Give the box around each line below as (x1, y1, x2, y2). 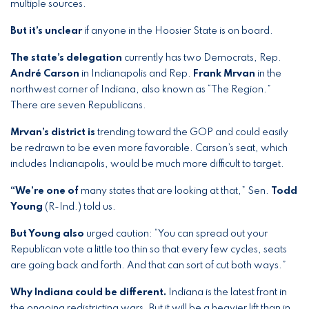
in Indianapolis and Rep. (81, 69, 193, 79)
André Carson (10, 69, 81, 79)
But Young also (10, 229, 84, 239)
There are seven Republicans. (10, 101, 146, 110)
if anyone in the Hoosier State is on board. (82, 26, 273, 36)
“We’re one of (10, 186, 79, 196)
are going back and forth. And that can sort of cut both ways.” (10, 261, 286, 270)
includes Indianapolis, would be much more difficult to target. (10, 159, 284, 169)
